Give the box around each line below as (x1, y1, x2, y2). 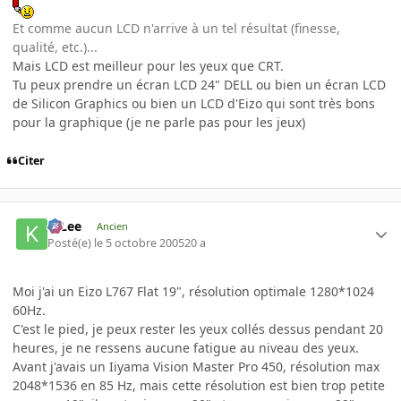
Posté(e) (47, 235, 95, 251)
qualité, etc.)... (13, 38, 98, 56)
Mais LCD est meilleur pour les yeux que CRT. (13, 57, 284, 75)
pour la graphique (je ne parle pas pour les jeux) (13, 114, 305, 132)
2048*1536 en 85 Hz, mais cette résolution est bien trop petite (13, 376, 385, 394)
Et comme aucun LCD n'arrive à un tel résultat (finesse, (13, 20, 340, 38)
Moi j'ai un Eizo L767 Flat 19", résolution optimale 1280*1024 (13, 282, 374, 300)
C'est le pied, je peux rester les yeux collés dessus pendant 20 (13, 320, 383, 337)
